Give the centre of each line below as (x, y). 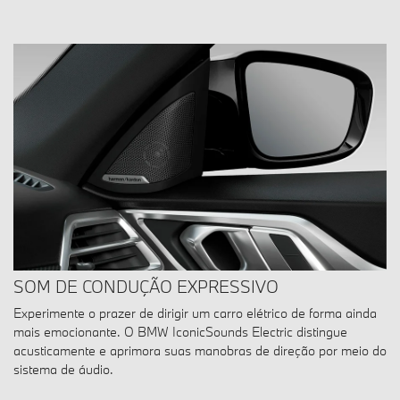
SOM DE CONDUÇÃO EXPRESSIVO (146, 286)
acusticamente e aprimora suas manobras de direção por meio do (200, 350)
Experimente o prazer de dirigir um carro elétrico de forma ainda (195, 312)
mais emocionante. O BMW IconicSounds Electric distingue (180, 331)
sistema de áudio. (63, 369)
